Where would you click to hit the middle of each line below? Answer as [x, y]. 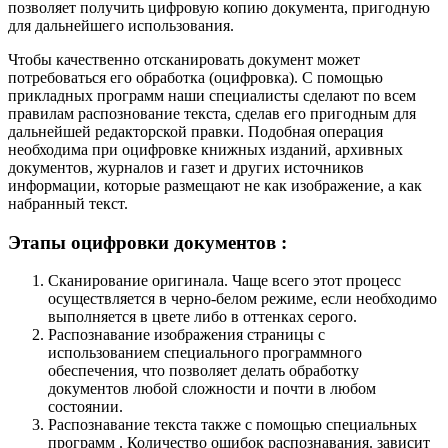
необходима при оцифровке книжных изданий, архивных [205, 149]
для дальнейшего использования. [121, 25]
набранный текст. [68, 203]
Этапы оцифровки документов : [147, 242]
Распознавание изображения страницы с [186, 335]
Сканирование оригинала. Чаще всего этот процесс [224, 281]
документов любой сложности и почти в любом [212, 389]
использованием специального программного [205, 353]
